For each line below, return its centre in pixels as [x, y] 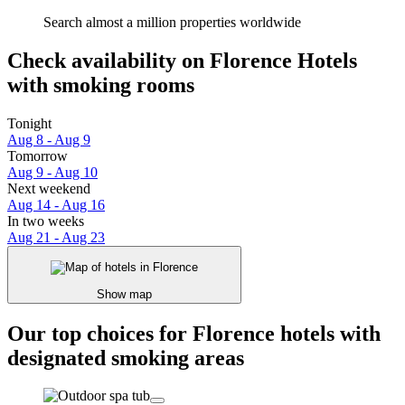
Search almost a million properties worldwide [172, 23]
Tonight [29, 123]
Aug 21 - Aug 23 [56, 237]
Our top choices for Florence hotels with [194, 333]
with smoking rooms [101, 85]
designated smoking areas [126, 358]
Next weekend [49, 188]
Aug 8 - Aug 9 [49, 139]
